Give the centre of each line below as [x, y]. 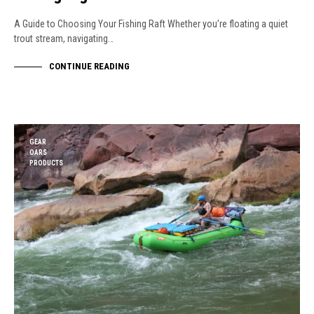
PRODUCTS [46, 163]
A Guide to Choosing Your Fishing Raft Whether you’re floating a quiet [151, 23]
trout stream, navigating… [64, 38]
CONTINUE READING [89, 67]
